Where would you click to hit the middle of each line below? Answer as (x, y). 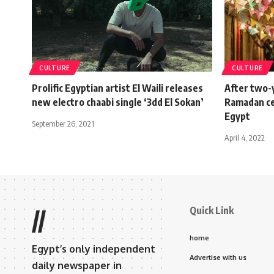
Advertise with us (218, 257)
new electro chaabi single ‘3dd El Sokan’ (118, 102)
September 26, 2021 (63, 123)
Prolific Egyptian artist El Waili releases (117, 88)
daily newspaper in (77, 265)
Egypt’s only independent (94, 249)
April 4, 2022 (245, 137)
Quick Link (212, 210)
